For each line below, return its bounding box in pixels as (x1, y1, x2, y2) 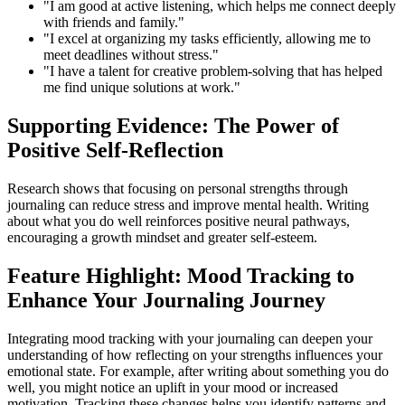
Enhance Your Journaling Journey (7, 287, 325, 312)
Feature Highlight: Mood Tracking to (7, 263, 354, 287)
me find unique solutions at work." (43, 79, 240, 95)
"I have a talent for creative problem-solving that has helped (43, 62, 382, 79)
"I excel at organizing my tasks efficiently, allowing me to (43, 30, 371, 46)
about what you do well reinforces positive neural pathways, (7, 212, 350, 229)
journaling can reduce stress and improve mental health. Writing (7, 196, 369, 212)
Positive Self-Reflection (7, 137, 223, 162)
